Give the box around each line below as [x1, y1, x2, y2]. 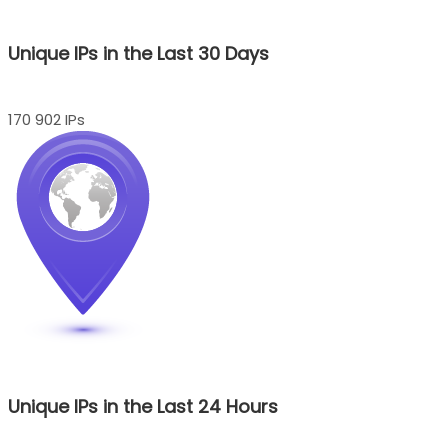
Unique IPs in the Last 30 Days [8, 41, 269, 67]
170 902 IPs [8, 109, 85, 131]
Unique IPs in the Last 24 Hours [8, 394, 278, 419]
